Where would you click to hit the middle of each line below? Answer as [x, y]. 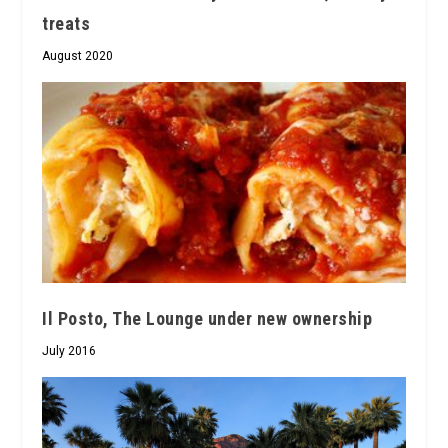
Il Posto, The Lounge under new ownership [207, 319]
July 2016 [69, 351]
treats [66, 24]
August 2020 [78, 56]
